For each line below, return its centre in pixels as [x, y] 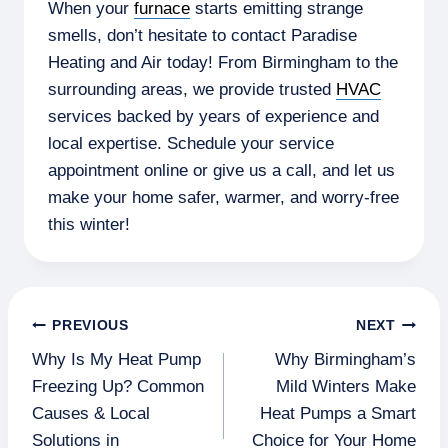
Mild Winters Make [346, 387]
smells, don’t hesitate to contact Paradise [202, 35]
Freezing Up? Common [118, 387]
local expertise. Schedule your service [191, 143]
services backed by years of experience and [213, 116]
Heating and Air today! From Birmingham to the [223, 62]
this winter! [89, 224]
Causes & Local [91, 414]
